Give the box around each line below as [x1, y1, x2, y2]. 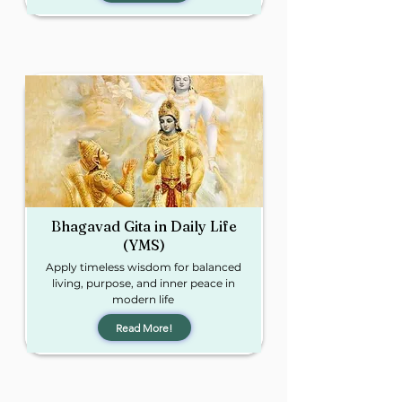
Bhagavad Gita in [51, 217, 170, 235]
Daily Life [170, 217, 237, 235]
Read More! [116, 320, 172, 335]
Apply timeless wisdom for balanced [45, 260, 241, 274]
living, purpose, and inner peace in [51, 276, 235, 290]
